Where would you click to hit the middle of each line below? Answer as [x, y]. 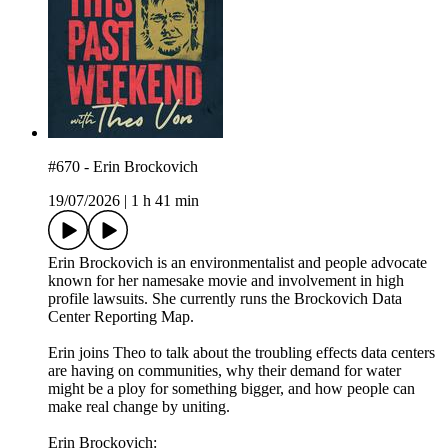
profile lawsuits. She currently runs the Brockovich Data [225, 299]
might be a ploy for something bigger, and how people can [231, 389]
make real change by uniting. [139, 407]
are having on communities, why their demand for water [224, 371]
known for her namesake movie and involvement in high [226, 281]
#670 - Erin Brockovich [123, 167]
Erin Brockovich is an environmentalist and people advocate [237, 263]
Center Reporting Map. [121, 317]
